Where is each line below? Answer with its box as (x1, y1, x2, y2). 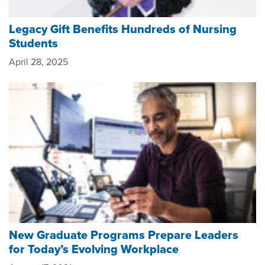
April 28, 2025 (9, 55, 68, 69)
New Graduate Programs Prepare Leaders (9, 225, 238, 244)
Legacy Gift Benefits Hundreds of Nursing (9, 20, 237, 38)
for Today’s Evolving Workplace (9, 240, 179, 258)
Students (9, 34, 58, 53)
